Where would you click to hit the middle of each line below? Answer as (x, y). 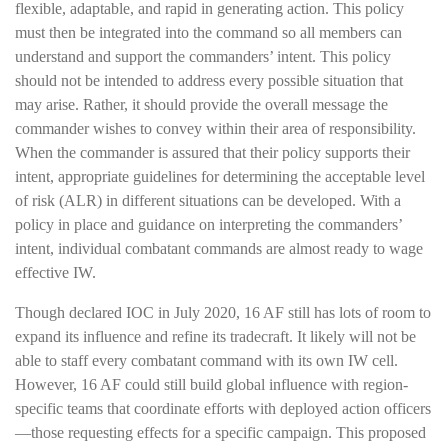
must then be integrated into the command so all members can (208, 32)
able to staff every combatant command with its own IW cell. (206, 360)
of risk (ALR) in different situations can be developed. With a (208, 200)
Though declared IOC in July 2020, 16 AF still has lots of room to (223, 312)
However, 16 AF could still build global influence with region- (211, 384)
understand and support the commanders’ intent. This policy (203, 56)
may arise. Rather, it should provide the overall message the (201, 104)
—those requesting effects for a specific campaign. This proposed (220, 432)
